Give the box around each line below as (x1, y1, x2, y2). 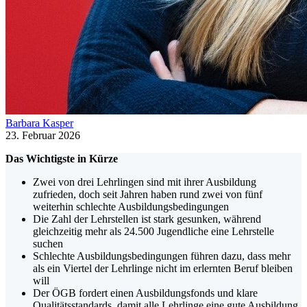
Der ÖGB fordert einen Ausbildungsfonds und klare (33, 286, 258, 299)
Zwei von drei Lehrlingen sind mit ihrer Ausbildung (33, 175, 256, 188)
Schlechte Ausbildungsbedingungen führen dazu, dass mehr (33, 249, 291, 262)
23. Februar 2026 (5, 129, 80, 141)
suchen (33, 237, 63, 249)
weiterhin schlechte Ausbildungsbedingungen (33, 200, 229, 212)
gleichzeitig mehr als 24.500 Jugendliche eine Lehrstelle (33, 225, 274, 237)
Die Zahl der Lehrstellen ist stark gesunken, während (33, 212, 261, 225)
